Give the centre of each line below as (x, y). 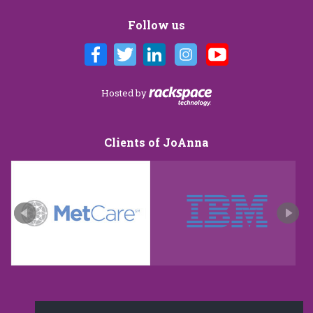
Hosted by (125, 93)
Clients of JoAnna (156, 142)
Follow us (156, 24)
